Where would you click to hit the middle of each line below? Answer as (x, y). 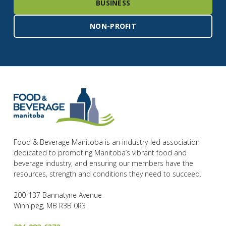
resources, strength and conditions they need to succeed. (107, 174)
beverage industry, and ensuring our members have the (103, 163)
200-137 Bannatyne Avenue (60, 195)
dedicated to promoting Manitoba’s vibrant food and (100, 152)
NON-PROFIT (113, 26)
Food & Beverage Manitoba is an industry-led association (106, 142)
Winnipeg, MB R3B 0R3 (49, 205)
